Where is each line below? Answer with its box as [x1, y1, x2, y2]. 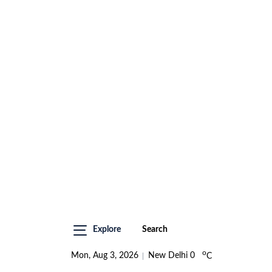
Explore [93, 225, 121, 234]
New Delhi [148, 251, 188, 260]
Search [142, 225, 168, 234]
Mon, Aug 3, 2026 [71, 251, 138, 260]
